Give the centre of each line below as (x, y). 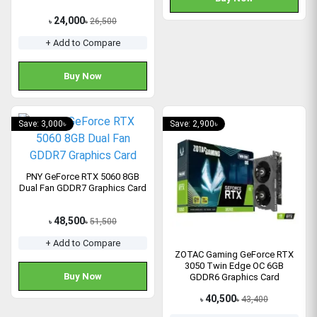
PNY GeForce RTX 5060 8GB (83, 176)
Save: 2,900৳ (194, 123)
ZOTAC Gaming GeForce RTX (234, 254)
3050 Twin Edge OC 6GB (234, 265)
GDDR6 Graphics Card (234, 277)
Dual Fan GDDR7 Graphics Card (83, 188)
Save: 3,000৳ (42, 123)
